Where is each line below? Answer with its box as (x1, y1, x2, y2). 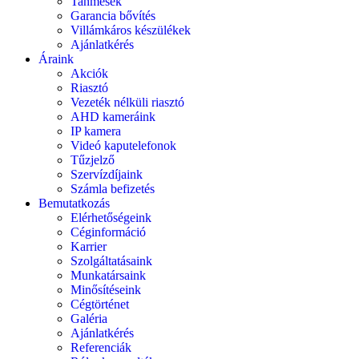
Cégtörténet (71, 297, 129, 311)
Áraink (38, 52, 74, 66)
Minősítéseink (71, 283, 141, 296)
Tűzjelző (71, 153, 115, 167)
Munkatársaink (71, 268, 146, 282)
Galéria (71, 312, 107, 325)
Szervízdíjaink (71, 167, 143, 181)
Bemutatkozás (38, 196, 110, 210)
